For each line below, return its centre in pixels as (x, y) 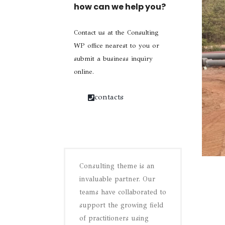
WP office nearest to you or (117, 46)
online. (84, 72)
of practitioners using (114, 218)
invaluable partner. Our (117, 179)
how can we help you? (120, 7)
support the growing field (121, 205)
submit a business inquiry (113, 59)
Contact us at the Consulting (116, 33)
